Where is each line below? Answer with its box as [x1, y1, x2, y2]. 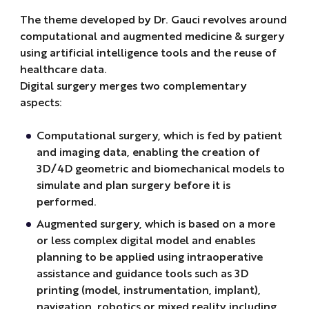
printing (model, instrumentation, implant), [36, 282, 261, 297]
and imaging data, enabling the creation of [36, 144, 260, 159]
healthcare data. [19, 61, 107, 77]
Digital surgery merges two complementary [19, 78, 247, 93]
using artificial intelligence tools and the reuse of [19, 45, 277, 60]
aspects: [19, 94, 62, 110]
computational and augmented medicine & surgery [19, 28, 285, 43]
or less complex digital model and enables [36, 232, 255, 248]
